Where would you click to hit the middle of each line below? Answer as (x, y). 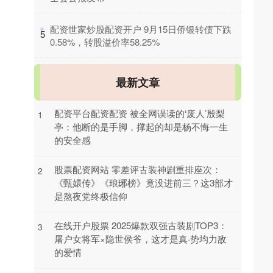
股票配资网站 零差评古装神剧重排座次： (138, 169)
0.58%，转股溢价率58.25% (105, 41)
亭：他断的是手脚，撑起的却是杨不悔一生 (141, 126)
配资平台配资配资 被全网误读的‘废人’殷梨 (140, 113)
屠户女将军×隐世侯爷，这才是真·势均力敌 (140, 238)
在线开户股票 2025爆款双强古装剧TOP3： (141, 225)
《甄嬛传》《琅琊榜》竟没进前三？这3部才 (144, 182)
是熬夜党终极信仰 (91, 196)
